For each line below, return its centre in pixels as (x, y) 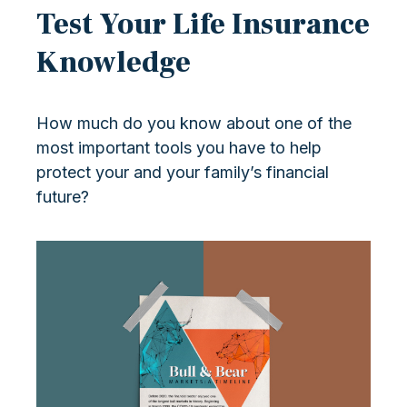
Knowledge (114, 62)
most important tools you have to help (179, 147)
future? (63, 196)
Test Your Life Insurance (203, 24)
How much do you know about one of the (194, 123)
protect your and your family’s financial (183, 172)
